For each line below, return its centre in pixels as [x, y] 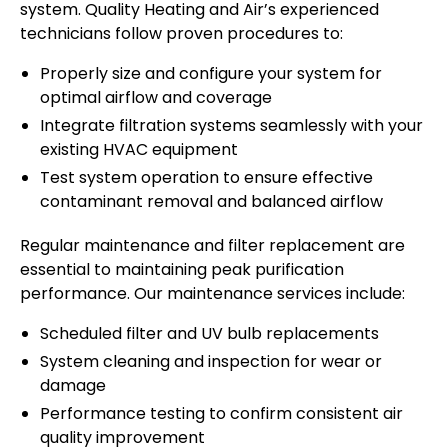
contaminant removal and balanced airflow [211, 202]
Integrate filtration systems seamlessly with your [231, 126]
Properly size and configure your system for [211, 74]
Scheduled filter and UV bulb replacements [209, 334]
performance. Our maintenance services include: [212, 294]
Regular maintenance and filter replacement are [212, 246]
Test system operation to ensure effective [206, 178]
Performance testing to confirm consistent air [221, 414]
